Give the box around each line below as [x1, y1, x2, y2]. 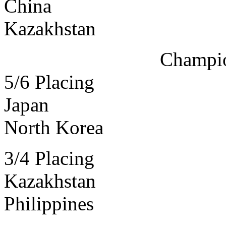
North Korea [4, 117, 103, 139]
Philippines [4, 193, 94, 215]
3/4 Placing [4, 147, 94, 169]
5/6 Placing [4, 71, 94, 93]
